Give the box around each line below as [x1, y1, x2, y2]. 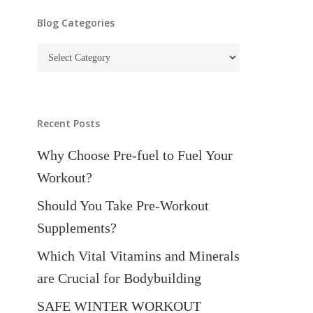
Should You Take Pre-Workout [36, 198, 209, 213]
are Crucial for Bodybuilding [36, 270, 201, 286]
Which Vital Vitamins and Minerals [36, 248, 240, 263]
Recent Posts [36, 117, 100, 130]
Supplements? [36, 220, 117, 235]
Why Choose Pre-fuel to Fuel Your [36, 147, 233, 163]
